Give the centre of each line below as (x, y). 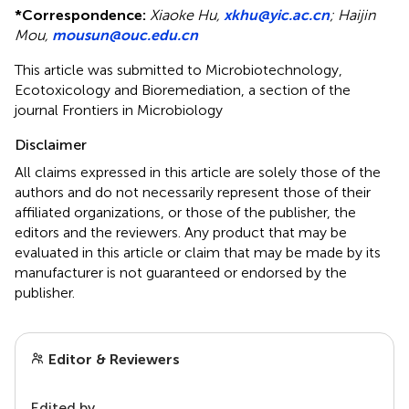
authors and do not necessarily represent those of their (193, 193)
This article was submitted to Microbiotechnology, (178, 70)
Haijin (357, 16)
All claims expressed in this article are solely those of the (198, 173)
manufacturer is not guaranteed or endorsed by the (181, 273)
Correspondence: (84, 16)
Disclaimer (51, 145)
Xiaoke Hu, (187, 16)
